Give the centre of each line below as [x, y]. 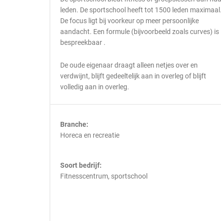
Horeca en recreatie [90, 135]
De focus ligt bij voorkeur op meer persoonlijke [129, 21]
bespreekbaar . [83, 42]
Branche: [74, 124]
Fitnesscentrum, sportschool [104, 176]
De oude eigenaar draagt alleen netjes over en [129, 65]
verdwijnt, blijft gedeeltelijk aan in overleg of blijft [133, 76]
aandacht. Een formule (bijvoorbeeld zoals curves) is [140, 32]
